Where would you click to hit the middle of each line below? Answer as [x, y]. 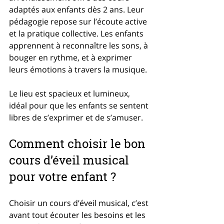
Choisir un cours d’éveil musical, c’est [80, 203]
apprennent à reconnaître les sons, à [79, 45]
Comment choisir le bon [78, 143]
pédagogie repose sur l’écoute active [79, 21]
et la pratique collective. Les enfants [77, 33]
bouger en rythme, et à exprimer [71, 57]
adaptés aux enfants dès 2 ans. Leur [77, 9]
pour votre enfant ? [62, 176]
